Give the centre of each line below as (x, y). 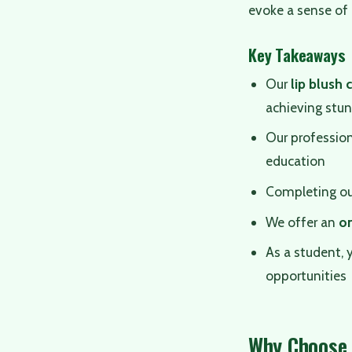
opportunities (306, 276)
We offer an (302, 222)
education (296, 161)
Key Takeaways (297, 55)
